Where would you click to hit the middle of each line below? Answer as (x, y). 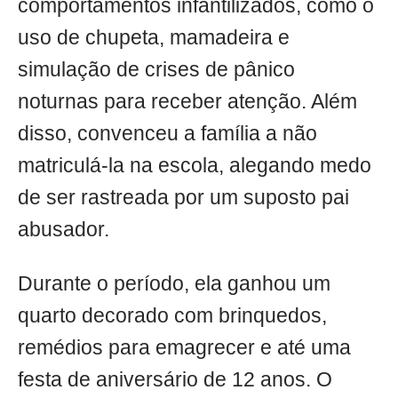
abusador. (64, 229)
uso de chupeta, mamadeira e (154, 37)
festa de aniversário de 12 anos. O (175, 379)
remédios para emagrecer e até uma (184, 347)
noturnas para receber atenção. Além (187, 101)
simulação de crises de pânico (156, 69)
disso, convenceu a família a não (167, 133)
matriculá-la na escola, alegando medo (195, 165)
